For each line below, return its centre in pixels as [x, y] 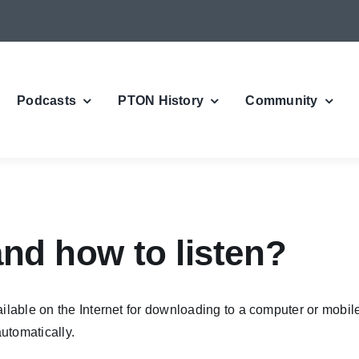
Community [282, 101]
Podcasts [47, 101]
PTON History [161, 101]
